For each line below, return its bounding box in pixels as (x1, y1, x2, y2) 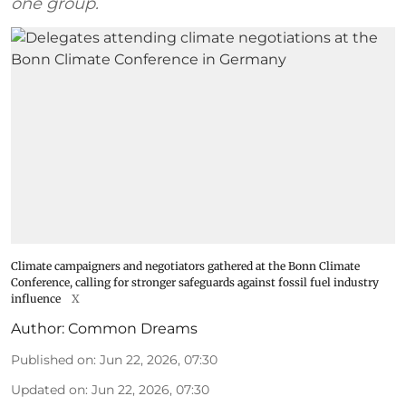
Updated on (11, 381, 85, 398)
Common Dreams (68, 319, 198, 337)
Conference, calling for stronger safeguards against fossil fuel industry (11, 275, 379, 289)
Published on (11, 351, 93, 368)
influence (11, 291, 61, 305)
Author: (11, 319, 64, 337)
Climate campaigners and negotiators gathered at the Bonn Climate (11, 258, 360, 273)
